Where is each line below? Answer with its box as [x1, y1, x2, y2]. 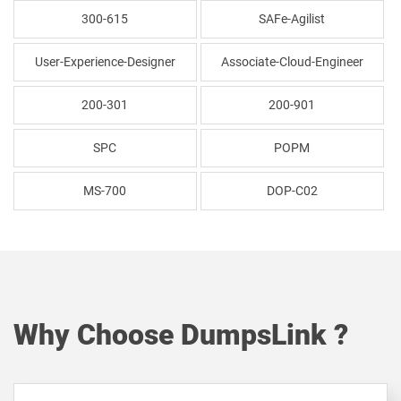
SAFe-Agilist [259, 12, 326, 26]
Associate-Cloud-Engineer [220, 55, 363, 69]
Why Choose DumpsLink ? [13, 318, 348, 352]
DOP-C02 [266, 183, 318, 198]
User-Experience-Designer [34, 55, 175, 69]
